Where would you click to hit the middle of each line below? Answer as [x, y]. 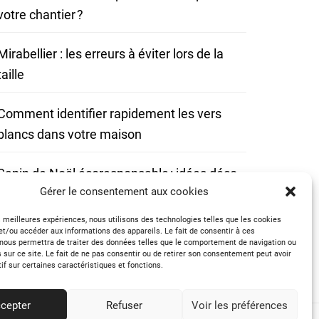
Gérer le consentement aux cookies [125, 192]
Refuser [125, 305]
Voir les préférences [240, 305]
